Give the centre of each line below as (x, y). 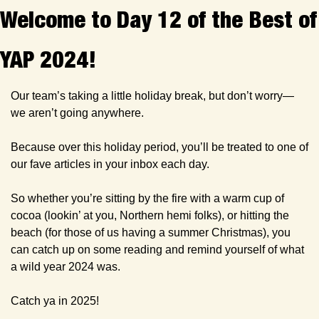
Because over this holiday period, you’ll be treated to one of (159, 147)
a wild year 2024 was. (66, 266)
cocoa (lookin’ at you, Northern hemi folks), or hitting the (150, 215)
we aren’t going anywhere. (79, 113)
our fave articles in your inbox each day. (111, 164)
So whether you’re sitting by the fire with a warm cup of (147, 198)
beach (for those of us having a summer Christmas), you (151, 232)
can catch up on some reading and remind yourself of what (157, 249)
